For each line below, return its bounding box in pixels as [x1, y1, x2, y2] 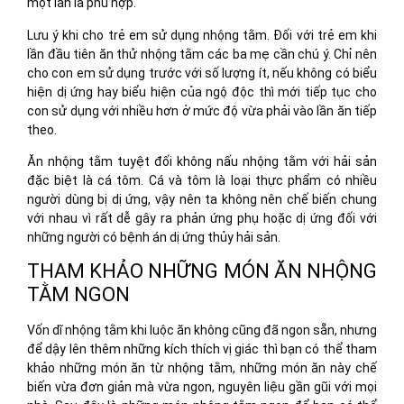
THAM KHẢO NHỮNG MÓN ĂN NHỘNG [27, 260, 377, 283]
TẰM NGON [27, 283, 130, 307]
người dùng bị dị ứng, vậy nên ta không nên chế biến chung [27, 192, 377, 207]
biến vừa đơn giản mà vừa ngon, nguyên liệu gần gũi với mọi [27, 380, 377, 395]
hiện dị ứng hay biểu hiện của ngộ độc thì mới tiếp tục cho [27, 84, 377, 99]
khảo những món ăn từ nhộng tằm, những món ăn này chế [27, 361, 377, 376]
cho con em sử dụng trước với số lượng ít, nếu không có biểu [27, 65, 377, 80]
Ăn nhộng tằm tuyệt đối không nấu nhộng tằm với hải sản [27, 154, 377, 170]
